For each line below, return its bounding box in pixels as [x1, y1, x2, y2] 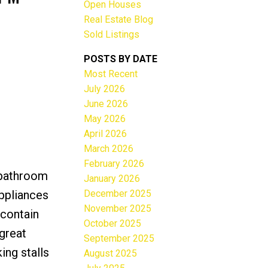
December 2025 [84, 187, 152, 199]
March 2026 [84, 142, 134, 154]
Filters [4, 108, 31, 120]
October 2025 [84, 217, 142, 229]
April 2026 [84, 127, 127, 139]
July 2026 [84, 83, 126, 95]
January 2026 [84, 172, 141, 184]
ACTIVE [41, 79, 63, 87]
